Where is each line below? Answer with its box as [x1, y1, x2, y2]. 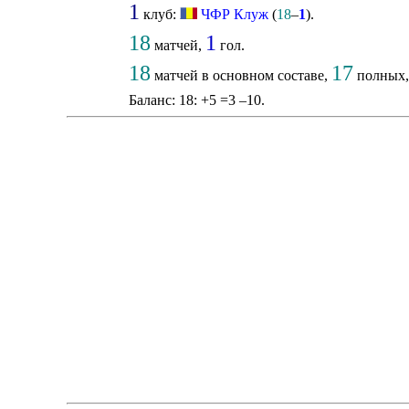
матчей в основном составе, [150, 68, 331, 84]
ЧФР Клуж [200, 6, 268, 23]
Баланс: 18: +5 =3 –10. [128, 92, 265, 109]
